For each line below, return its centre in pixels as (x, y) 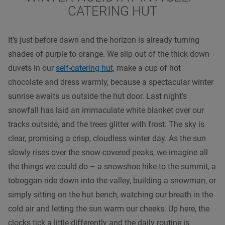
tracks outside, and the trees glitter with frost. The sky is (106, 124)
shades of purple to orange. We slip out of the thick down (109, 54)
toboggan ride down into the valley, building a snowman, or (112, 180)
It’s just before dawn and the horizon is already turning (104, 40)
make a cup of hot (148, 68)
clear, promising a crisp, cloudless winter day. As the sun (107, 138)
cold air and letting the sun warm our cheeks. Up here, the (109, 208)
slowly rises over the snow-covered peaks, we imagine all (108, 152)
